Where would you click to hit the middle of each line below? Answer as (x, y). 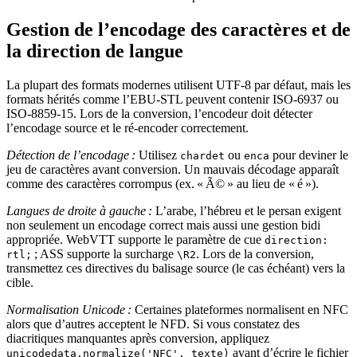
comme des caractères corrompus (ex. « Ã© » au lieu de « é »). (163, 183)
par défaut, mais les (301, 84)
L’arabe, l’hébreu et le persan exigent (247, 210)
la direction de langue (95, 51)
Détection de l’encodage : (71, 155)
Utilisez (158, 155)
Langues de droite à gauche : (79, 210)
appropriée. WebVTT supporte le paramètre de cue (135, 239)
